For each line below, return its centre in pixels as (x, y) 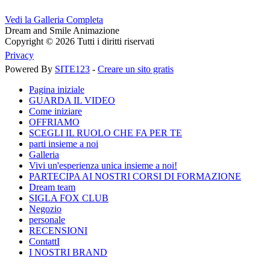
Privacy (19, 55)
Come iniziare (55, 111)
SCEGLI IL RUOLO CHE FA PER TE (105, 133)
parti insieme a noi (64, 143)
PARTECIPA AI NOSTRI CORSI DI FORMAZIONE (135, 176)
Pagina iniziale (57, 89)
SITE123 (72, 69)
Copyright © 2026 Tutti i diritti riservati (80, 41)
